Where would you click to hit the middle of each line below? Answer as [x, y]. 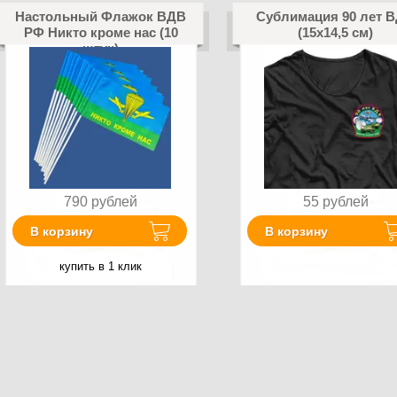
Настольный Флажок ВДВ [101, 16]
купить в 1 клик [101, 267]
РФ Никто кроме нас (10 [101, 32]
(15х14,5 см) [335, 32]
